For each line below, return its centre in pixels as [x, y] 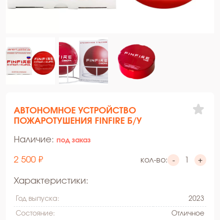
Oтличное [188, 213]
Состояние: [35, 213]
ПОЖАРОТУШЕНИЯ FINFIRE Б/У [78, 121]
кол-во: [154, 160]
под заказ [74, 140]
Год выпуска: [38, 199]
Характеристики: [51, 181]
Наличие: [35, 140]
